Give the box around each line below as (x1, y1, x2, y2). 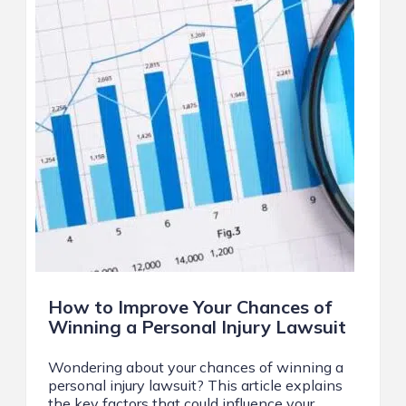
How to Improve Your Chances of (48, 295, 332, 319)
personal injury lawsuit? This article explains (48, 376, 343, 395)
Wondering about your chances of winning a (48, 358, 343, 377)
